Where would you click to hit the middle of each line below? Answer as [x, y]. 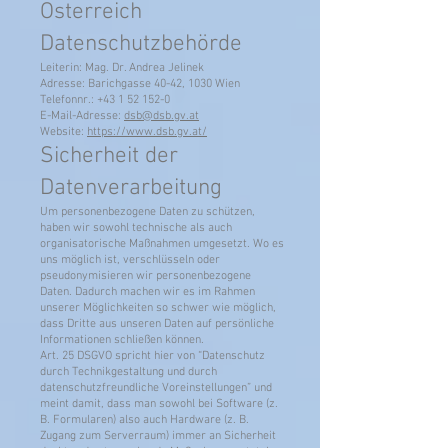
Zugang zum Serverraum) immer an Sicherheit [158, 436]
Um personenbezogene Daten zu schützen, [147, 212]
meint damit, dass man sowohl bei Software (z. [159, 404]
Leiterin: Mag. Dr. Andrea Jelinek [122, 68]
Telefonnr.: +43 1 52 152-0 [105, 100]
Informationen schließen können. [122, 340]
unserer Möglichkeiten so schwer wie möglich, [158, 308]
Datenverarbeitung [131, 188]
